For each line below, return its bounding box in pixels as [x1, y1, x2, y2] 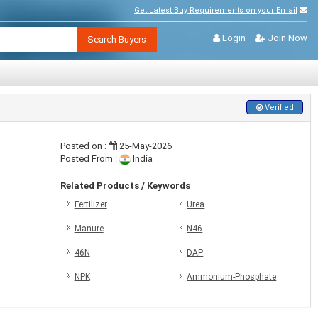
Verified [262, 103, 294, 112]
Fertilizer [74, 199, 107, 209]
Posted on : [60, 141, 109, 151]
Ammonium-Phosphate [187, 272, 277, 282]
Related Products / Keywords [60, 180, 190, 191]
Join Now [268, 33, 307, 43]
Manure [74, 224, 104, 234]
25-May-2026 [116, 141, 172, 151]
